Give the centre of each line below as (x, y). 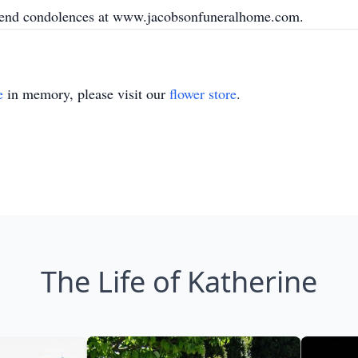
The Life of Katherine (179, 282)
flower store (203, 93)
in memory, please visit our (86, 93)
